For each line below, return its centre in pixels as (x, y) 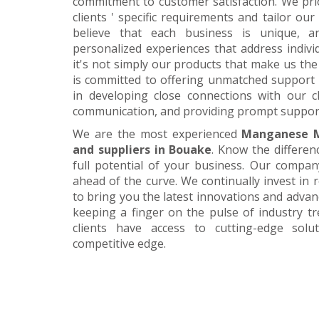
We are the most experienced (157, 134)
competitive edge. (119, 244)
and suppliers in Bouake (142, 150)
